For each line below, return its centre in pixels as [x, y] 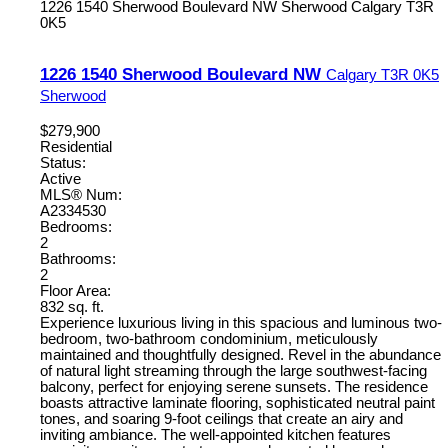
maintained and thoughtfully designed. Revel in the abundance [240, 355]
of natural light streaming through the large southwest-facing [233, 371]
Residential [76, 147]
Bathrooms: [78, 259]
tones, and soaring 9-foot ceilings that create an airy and [221, 419]
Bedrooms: [76, 227]
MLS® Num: [81, 195]
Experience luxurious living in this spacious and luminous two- [241, 323]
